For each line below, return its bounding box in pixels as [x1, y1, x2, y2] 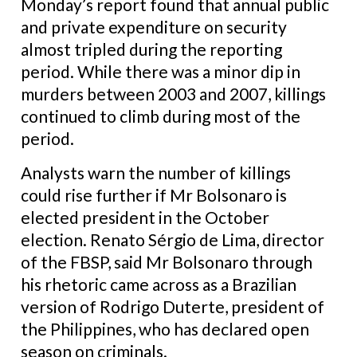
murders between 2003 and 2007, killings [21, 83, 326, 104]
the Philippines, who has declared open [21, 318, 309, 339]
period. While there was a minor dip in [21, 61, 300, 81]
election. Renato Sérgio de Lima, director [21, 229, 324, 249]
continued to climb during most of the [21, 105, 300, 126]
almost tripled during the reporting [21, 38, 282, 59]
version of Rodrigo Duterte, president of [21, 296, 324, 316]
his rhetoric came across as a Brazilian [21, 273, 296, 294]
